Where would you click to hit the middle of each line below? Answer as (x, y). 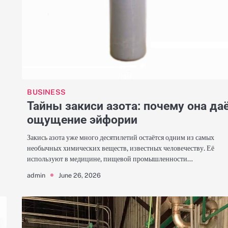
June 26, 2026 (80, 175)
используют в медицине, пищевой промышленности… (110, 159)
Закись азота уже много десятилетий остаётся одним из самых (121, 137)
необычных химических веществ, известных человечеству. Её (121, 148)
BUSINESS (46, 92)
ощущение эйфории (82, 120)
